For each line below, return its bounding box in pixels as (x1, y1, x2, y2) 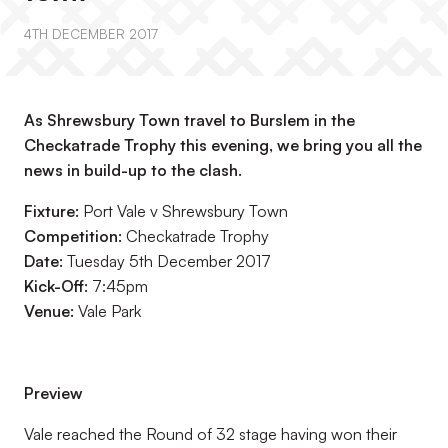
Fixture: (24, 201, 79, 221)
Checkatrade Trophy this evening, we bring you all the (24, 135, 422, 155)
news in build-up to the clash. (24, 160, 242, 180)
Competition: (24, 226, 122, 246)
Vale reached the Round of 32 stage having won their (24, 424, 397, 444)
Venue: (24, 301, 74, 321)
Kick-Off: (24, 276, 88, 296)
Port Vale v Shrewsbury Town (79, 201, 288, 221)
